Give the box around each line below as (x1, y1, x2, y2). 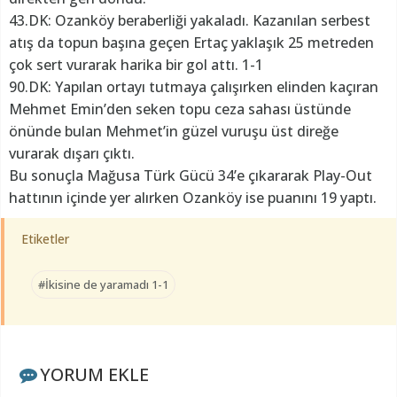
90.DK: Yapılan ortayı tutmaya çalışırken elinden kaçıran (9, 77, 378, 97)
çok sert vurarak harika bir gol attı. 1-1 (9, 55, 263, 75)
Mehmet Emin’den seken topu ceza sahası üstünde (9, 99, 351, 120)
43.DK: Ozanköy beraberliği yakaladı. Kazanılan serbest (9, 11, 370, 31)
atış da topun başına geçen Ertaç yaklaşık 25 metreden (9, 33, 374, 53)
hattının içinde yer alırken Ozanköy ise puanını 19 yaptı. (9, 188, 380, 208)
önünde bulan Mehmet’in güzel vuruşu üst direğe (9, 121, 339, 142)
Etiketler (21, 230, 69, 248)
